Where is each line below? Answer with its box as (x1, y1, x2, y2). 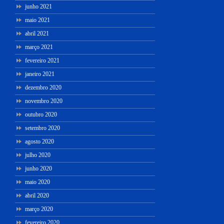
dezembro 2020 (25, 83, 61, 91)
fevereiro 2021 (25, 56, 59, 64)
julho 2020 (25, 151, 50, 158)
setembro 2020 (25, 124, 60, 131)
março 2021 (25, 43, 53, 50)
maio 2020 (25, 178, 50, 185)
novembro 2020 (25, 97, 62, 104)
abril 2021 (25, 29, 49, 37)
